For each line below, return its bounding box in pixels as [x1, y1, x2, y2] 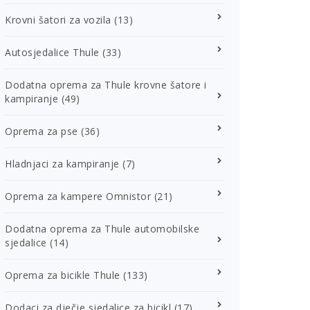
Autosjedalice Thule [5, 46, 100, 59]
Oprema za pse [5, 125, 78, 138]
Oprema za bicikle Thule [5, 268, 120, 282]
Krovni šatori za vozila [5, 13, 111, 26]
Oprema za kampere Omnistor [5, 190, 151, 203]
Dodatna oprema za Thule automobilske [5, 222, 199, 235]
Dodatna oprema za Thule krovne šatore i [5, 78, 207, 91]
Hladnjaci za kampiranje [5, 157, 120, 170]
